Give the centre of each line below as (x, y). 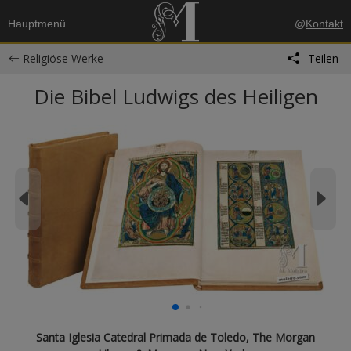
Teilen (323, 58)
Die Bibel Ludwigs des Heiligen (175, 96)
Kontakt (324, 24)
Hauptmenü (37, 24)
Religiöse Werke (63, 58)
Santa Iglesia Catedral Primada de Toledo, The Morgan (175, 337)
